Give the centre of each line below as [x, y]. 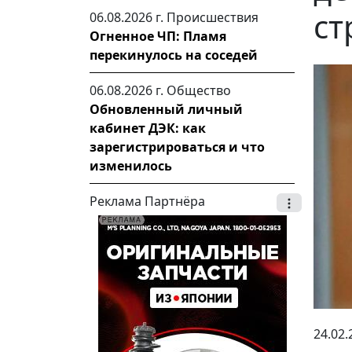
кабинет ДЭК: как [148, 128]
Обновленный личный [166, 109]
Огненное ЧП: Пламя [158, 36]
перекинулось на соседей [174, 55]
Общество [199, 90]
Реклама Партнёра [147, 201]
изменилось [131, 166]
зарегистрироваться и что [177, 147]
